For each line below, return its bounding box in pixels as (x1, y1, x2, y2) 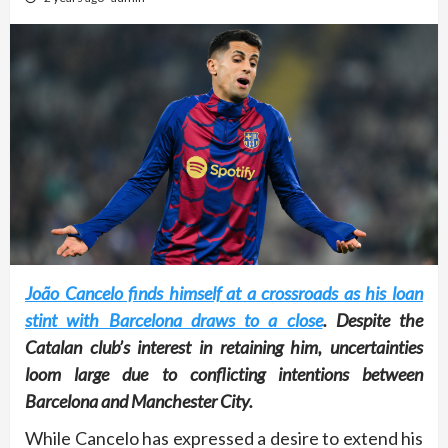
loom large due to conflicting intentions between (25, 362, 423, 385)
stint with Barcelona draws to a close (25, 308, 323, 331)
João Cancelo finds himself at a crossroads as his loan (25, 281, 423, 304)
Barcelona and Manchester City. (25, 389, 253, 412)
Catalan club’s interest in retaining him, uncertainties (25, 335, 423, 358)
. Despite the (322, 308, 423, 331)
